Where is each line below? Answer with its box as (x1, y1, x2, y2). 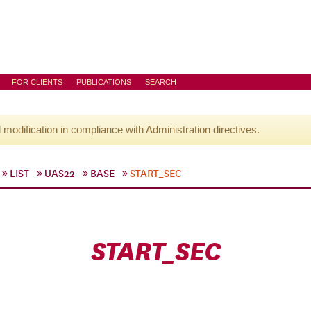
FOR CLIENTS (12, 78, 62, 86)
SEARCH (145, 78, 176, 86)
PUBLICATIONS (76, 78, 131, 86)
